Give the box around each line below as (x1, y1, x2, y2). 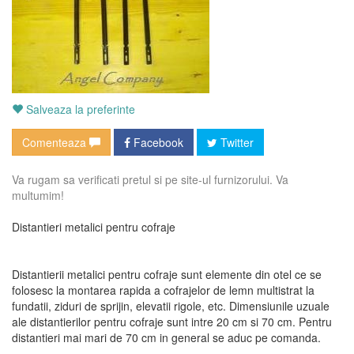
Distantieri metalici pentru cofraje (12, 219, 175, 235)
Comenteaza (22, 134, 89, 150)
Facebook (130, 134, 183, 150)
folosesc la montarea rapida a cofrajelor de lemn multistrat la (12, 282, 314, 298)
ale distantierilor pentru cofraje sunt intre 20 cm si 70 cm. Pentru (12, 314, 332, 330)
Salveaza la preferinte (23, 101, 135, 117)
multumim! (12, 187, 64, 203)
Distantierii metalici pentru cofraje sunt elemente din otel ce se (12, 266, 322, 282)
